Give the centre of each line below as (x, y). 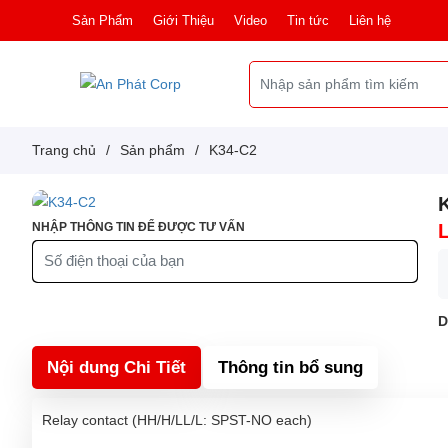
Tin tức (308, 20)
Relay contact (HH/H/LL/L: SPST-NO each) (177, 420)
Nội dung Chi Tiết (116, 367)
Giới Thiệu (183, 20)
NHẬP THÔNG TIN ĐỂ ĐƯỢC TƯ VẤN (138, 226)
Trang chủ (64, 150)
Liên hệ (370, 20)
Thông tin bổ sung (290, 367)
